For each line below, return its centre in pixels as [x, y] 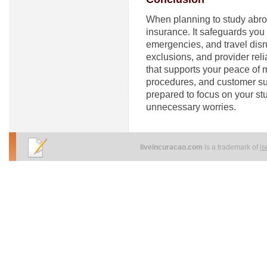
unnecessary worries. [191, 107]
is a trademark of [231, 148]
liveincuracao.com [171, 148]
